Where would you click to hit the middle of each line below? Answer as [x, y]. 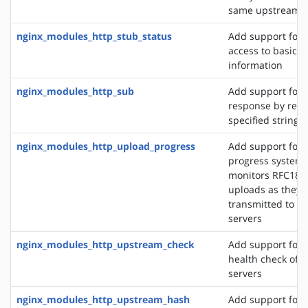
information [255, 65]
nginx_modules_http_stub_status [94, 36]
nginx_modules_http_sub [75, 91]
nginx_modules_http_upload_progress [106, 146]
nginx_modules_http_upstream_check [106, 244]
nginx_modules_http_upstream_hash [103, 299]
